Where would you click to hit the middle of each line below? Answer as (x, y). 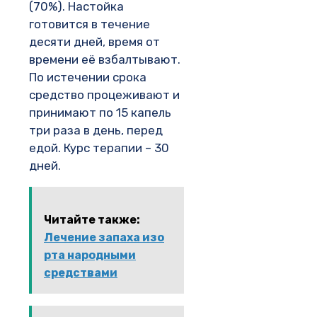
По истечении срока (88, 77)
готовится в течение (90, 24)
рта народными (90, 255)
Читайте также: (92, 219)
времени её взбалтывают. (105, 59)
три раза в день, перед (96, 130)
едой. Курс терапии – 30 (99, 148)
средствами (81, 272)
